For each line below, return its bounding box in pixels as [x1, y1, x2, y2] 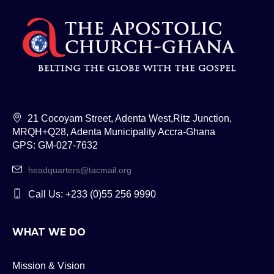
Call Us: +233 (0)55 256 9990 [28, 188, 157, 199]
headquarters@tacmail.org [28, 165, 132, 175]
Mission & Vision [12, 260, 86, 271]
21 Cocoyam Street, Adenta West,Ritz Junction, [28, 113, 232, 124]
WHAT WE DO [12, 226, 86, 238]
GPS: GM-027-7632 [12, 139, 98, 150]
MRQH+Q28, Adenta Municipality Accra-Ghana [12, 126, 216, 137]
